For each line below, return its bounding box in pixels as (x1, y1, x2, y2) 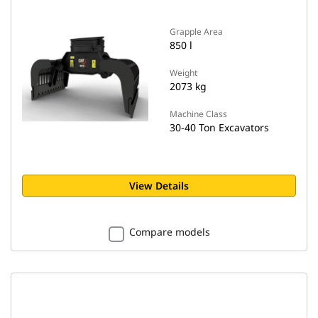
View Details (129, 179, 189, 192)
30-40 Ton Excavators (170, 121, 269, 134)
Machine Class (170, 108, 227, 120)
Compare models (128, 225, 210, 238)
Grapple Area (170, 26, 223, 38)
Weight (170, 67, 197, 79)
